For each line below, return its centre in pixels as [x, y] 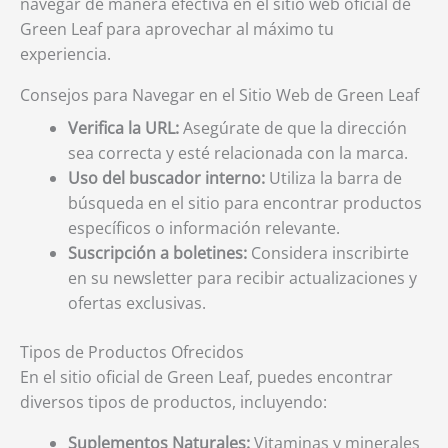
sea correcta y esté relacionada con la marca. [238, 153]
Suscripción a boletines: [157, 253]
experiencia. [65, 54]
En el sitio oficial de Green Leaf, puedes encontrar [206, 377]
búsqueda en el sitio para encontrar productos [245, 203]
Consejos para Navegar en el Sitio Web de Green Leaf [219, 95]
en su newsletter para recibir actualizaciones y [242, 278]
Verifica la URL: [123, 128]
